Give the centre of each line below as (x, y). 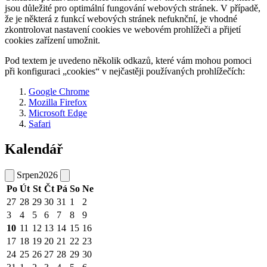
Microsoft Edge (58, 113)
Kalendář (34, 149)
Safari (40, 124)
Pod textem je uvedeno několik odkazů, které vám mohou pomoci (128, 61)
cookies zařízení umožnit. (52, 41)
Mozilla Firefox (58, 103)
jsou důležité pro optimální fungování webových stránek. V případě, (133, 8)
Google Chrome (59, 92)
